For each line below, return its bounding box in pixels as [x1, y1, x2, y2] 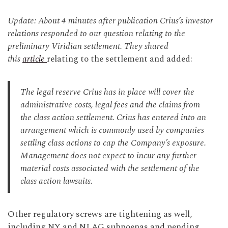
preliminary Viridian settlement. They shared [8, 40, 168, 53]
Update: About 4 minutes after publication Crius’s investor [8, 14, 213, 27]
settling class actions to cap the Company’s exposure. [20, 136, 206, 150]
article [22, 52, 45, 66]
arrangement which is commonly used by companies [20, 124, 204, 137]
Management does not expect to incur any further [20, 149, 196, 162]
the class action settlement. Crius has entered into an [20, 111, 206, 124]
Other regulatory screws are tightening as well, [8, 208, 192, 221]
